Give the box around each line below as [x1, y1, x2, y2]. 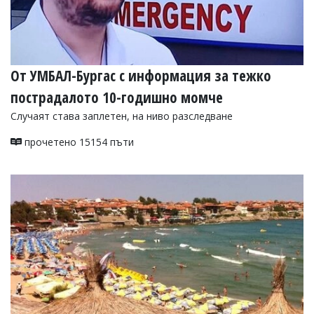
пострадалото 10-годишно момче [11, 87, 223, 107]
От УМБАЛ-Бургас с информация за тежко [11, 65, 271, 86]
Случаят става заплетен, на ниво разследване [11, 109, 233, 123]
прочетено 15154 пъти [22, 135, 134, 149]
